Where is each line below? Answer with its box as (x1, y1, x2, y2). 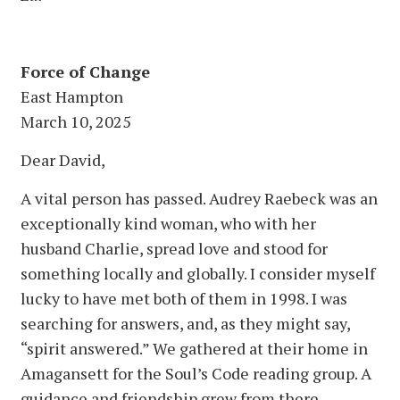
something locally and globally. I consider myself (21, 262, 375, 284)
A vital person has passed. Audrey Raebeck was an (21, 187, 378, 209)
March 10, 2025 (21, 110, 131, 132)
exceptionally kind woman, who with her (21, 212, 316, 234)
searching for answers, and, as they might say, (21, 312, 350, 334)
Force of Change (21, 60, 150, 82)
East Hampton (21, 85, 123, 107)
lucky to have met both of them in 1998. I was (21, 287, 347, 309)
